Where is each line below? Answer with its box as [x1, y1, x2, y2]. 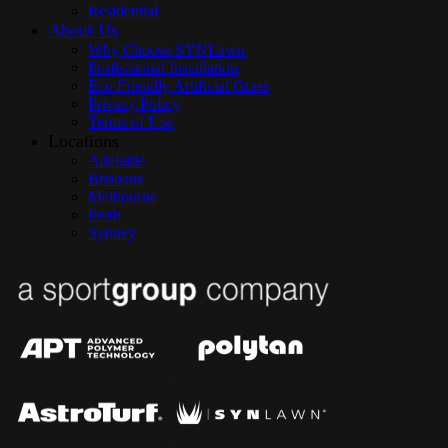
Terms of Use [88, 113, 173, 131]
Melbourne [88, 188, 157, 206]
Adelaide [88, 152, 145, 170]
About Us [48, 20, 118, 41]
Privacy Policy [88, 95, 180, 113]
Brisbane [88, 170, 144, 188]
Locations [48, 131, 119, 152]
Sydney [88, 224, 136, 242]
